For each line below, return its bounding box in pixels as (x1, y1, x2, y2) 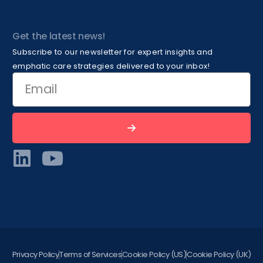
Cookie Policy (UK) (187, 248, 251, 260)
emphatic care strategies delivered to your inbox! (12, 60, 210, 72)
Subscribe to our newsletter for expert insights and (12, 46, 213, 58)
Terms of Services (59, 248, 122, 260)
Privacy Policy (12, 248, 59, 260)
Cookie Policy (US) (122, 248, 187, 260)
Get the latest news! (12, 29, 105, 43)
